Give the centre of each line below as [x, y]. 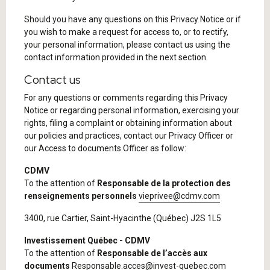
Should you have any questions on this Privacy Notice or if [133, 19]
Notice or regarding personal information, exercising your [132, 110]
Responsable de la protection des [164, 183]
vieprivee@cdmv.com [179, 196]
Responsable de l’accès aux [152, 253]
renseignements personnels [81, 196]
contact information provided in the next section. [116, 57]
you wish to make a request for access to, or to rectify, [126, 32]
